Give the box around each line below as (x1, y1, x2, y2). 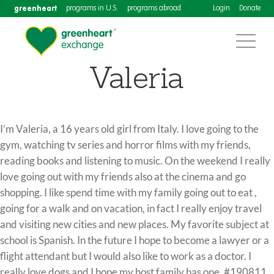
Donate (239, 5, 261, 12)
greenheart (13, 4, 57, 13)
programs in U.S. (65, 5, 118, 12)
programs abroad (127, 5, 181, 12)
